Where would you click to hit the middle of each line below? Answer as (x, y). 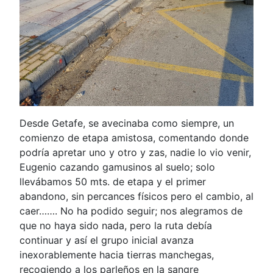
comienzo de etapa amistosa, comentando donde (134, 138)
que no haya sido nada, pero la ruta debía (116, 225)
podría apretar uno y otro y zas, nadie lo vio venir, (135, 152)
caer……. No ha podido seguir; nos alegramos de (131, 211)
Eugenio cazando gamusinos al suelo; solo (117, 167)
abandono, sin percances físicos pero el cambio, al (136, 196)
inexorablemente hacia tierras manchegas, (117, 255)
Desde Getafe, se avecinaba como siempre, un (127, 123)
